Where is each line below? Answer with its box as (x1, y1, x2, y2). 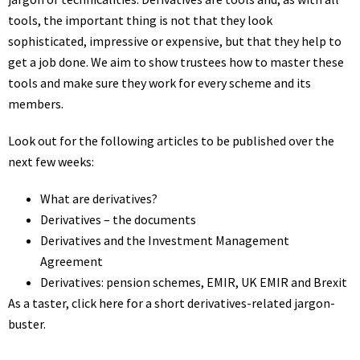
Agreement (40, 253, 103, 269)
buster (8, 316, 43, 332)
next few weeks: (8, 153, 94, 170)
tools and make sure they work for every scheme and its (8, 75, 311, 91)
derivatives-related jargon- (187, 295, 335, 311)
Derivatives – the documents (40, 211, 196, 227)
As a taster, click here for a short (8, 295, 187, 311)
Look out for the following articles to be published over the (8, 133, 334, 149)
